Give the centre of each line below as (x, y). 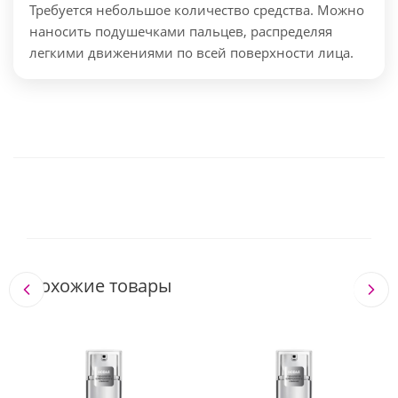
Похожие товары (99, 286)
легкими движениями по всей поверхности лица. (191, 53)
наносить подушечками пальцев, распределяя (181, 32)
